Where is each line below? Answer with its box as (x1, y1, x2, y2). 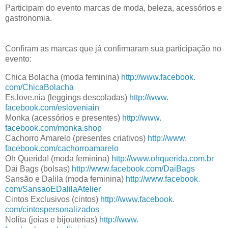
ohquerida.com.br (151, 154, 214, 163)
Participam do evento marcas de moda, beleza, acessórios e (5, 3, 222, 12)
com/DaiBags (146, 164, 195, 173)
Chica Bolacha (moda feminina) (5, 72, 121, 81)
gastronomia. (5, 13, 52, 22)
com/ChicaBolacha (5, 82, 74, 92)
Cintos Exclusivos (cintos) (5, 194, 100, 204)
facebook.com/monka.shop (5, 123, 102, 132)
